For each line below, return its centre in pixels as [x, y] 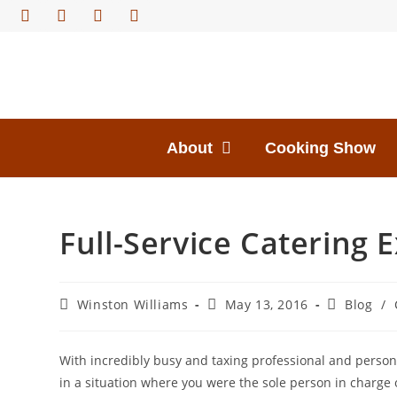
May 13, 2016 [266, 304]
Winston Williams [132, 304]
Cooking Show [320, 148]
